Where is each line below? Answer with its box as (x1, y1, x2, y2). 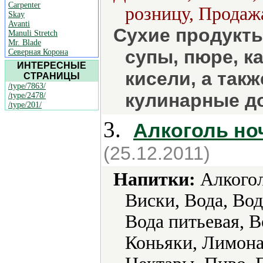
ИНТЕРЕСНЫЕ (17, 60, 86, 70)
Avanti (8, 19, 30, 28)
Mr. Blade (8, 38, 41, 47)
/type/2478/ (8, 91, 46, 100)
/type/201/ (8, 100, 42, 109)
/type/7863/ (8, 82, 46, 90)
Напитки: (113, 169, 195, 190)
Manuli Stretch (8, 29, 58, 38)
